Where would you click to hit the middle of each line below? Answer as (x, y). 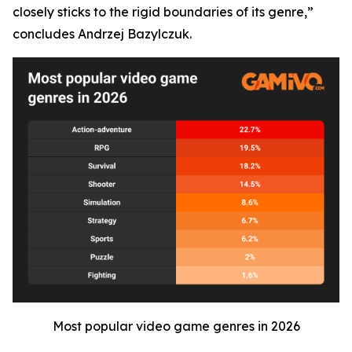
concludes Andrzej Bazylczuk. (102, 34)
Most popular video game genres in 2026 (176, 326)
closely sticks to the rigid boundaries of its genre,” (163, 12)
